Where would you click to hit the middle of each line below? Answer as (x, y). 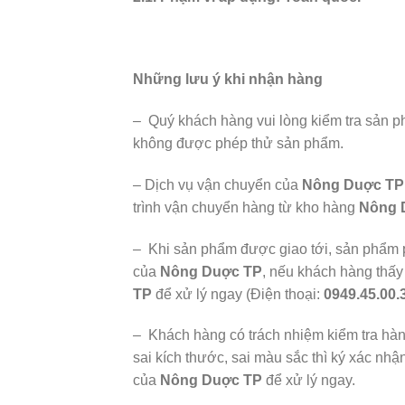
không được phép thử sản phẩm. (238, 143)
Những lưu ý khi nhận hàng (228, 80)
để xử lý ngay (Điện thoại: (238, 294)
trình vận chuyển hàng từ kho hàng (246, 207)
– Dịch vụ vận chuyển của (217, 184)
